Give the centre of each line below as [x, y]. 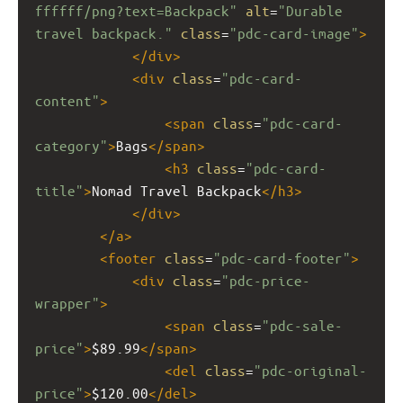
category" [72, 145]
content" [67, 100]
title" [59, 190]
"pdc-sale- [302, 325]
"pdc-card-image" [294, 32]
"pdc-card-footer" [282, 257]
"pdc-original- [310, 370]
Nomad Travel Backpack [177, 190]
